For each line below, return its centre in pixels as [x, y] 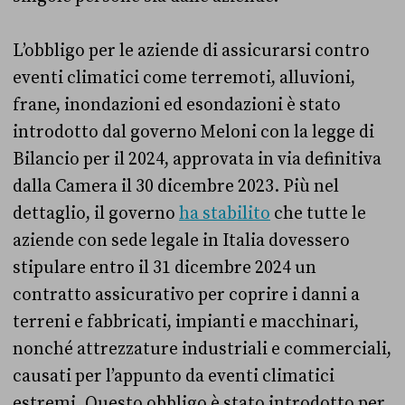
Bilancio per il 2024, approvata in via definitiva [197, 160]
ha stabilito [225, 214]
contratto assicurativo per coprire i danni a [186, 295]
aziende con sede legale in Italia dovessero [181, 241]
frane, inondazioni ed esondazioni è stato [177, 105]
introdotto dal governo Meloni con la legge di [193, 132]
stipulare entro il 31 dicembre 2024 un [165, 268]
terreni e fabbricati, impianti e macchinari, [186, 322]
